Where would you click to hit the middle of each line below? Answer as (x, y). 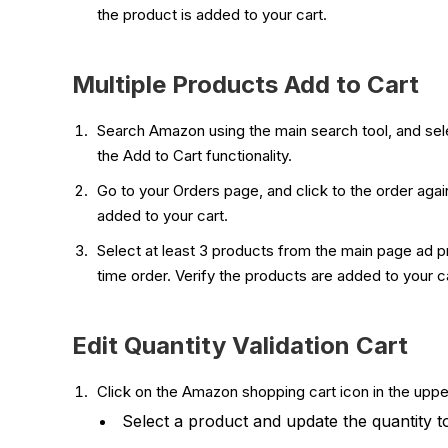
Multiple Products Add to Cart (245, 84)
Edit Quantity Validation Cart (240, 345)
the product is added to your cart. (214, 14)
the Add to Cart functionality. (196, 155)
